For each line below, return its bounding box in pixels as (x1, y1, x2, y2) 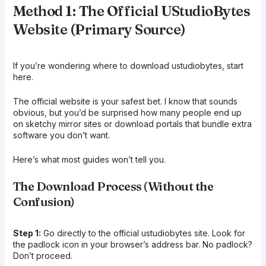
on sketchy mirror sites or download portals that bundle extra (12, 119, 252, 129)
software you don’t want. (12, 130, 110, 141)
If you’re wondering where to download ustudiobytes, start (12, 60, 243, 71)
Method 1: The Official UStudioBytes (12, 2, 251, 20)
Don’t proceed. (12, 250, 72, 261)
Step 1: (12, 227, 41, 238)
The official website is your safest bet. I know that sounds (12, 96, 237, 107)
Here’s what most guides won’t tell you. (12, 154, 166, 165)
